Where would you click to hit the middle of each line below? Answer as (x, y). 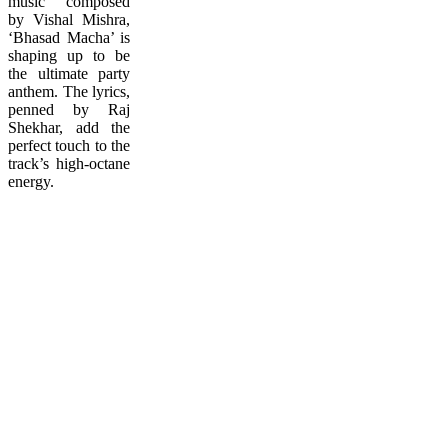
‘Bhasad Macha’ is (69, 37)
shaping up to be (69, 55)
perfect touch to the (69, 145)
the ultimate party (69, 73)
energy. (31, 181)
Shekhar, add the (69, 127)
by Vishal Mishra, (69, 19)
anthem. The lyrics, (69, 91)
